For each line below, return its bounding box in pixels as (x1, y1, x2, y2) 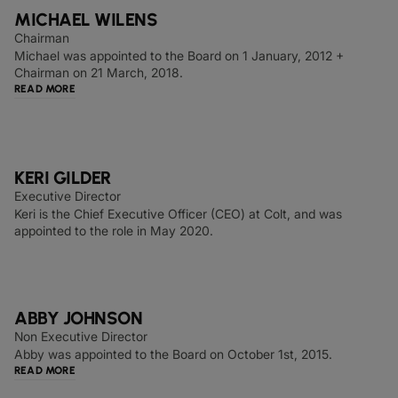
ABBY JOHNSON (14, 307, 142, 329)
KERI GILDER (14, 167, 111, 188)
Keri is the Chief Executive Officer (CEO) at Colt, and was (14, 206, 342, 221)
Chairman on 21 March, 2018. (14, 65, 183, 80)
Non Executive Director (14, 329, 147, 344)
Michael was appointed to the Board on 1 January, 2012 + (14, 48, 344, 63)
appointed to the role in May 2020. (14, 223, 213, 238)
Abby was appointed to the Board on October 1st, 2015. (14, 346, 332, 362)
